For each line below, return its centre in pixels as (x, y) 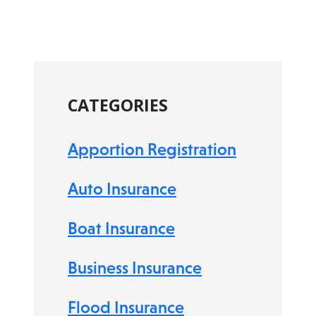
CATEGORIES (118, 105)
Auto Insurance (122, 189)
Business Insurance (135, 268)
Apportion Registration (152, 149)
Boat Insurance (121, 228)
